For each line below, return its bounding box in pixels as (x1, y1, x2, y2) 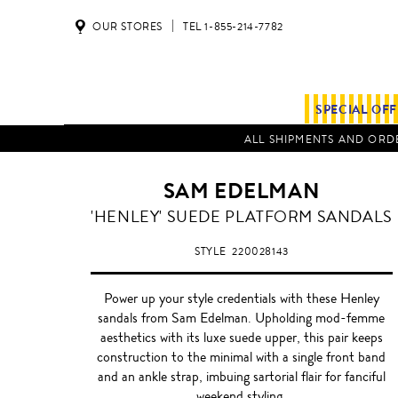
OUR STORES (92, 19, 163, 35)
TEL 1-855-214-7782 (183, 19, 283, 35)
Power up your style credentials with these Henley (103, 288, 379, 309)
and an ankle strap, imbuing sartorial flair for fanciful (97, 366, 386, 387)
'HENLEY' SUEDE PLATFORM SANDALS (91, 205, 393, 229)
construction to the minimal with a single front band (97, 346, 386, 368)
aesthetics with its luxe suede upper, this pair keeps (99, 327, 383, 348)
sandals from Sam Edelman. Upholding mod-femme (98, 307, 386, 329)
